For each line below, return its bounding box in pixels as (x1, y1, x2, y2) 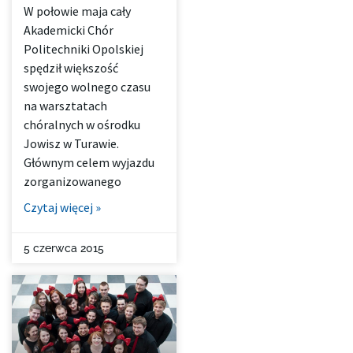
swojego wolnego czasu (24, 79, 150, 95)
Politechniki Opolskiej (24, 41, 143, 58)
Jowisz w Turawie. (24, 136, 119, 152)
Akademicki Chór (24, 22, 113, 39)
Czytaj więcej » (24, 199, 101, 216)
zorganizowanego (24, 173, 121, 190)
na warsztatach (24, 98, 107, 114)
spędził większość (24, 60, 118, 76)
